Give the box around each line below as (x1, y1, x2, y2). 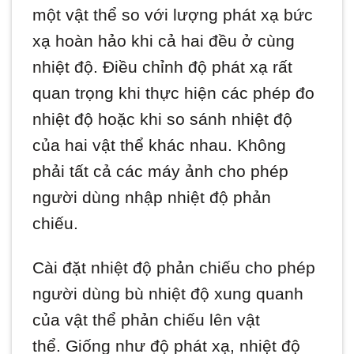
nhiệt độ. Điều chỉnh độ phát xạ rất (32, 58, 293, 77)
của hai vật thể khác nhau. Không (32, 136, 287, 155)
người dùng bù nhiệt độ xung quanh (32, 284, 304, 303)
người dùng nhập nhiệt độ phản (32, 188, 272, 207)
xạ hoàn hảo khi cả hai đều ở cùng (32, 32, 296, 51)
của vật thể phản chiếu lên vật (32, 311, 261, 330)
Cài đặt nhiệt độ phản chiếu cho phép (32, 258, 316, 277)
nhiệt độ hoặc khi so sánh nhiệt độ (32, 110, 293, 129)
